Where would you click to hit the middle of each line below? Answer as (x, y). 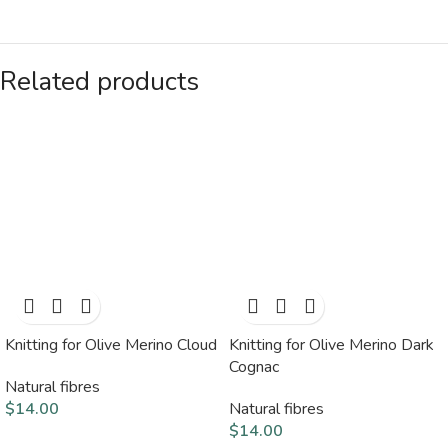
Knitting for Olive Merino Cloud (111, 344)
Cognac (254, 366)
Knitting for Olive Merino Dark (331, 344)
